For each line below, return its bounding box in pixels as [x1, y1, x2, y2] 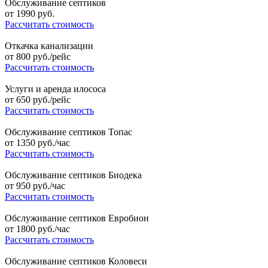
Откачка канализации [5, 41, 93, 51]
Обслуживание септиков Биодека [5, 170, 142, 181]
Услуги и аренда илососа [5, 84, 106, 95]
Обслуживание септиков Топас [5, 127, 132, 138]
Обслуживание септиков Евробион [5, 213, 149, 224]
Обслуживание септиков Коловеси [5, 256, 147, 267]
